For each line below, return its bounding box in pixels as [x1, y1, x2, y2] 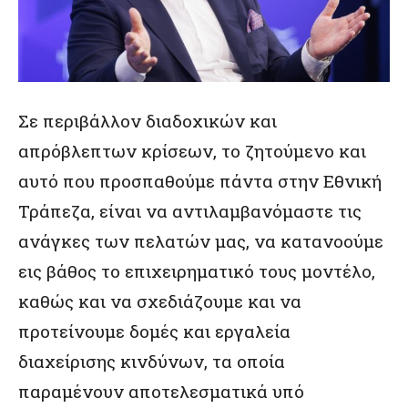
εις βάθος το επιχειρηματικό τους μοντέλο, [18, 259, 375, 282]
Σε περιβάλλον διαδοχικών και [18, 108, 277, 132]
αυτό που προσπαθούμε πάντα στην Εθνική [18, 168, 382, 192]
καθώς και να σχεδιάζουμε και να [18, 289, 301, 312]
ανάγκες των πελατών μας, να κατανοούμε [18, 229, 383, 252]
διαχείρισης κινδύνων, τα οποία [18, 349, 285, 372]
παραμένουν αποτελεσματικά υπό [18, 379, 304, 403]
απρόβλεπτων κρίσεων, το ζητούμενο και [18, 138, 366, 162]
